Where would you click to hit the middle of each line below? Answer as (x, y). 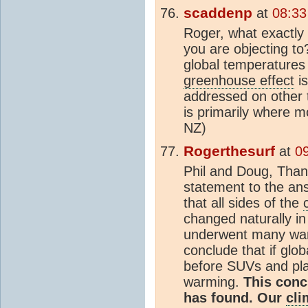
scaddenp (218, 13)
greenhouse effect (239, 80)
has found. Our (235, 297)
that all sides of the (243, 202)
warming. (213, 282)
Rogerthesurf (229, 151)
